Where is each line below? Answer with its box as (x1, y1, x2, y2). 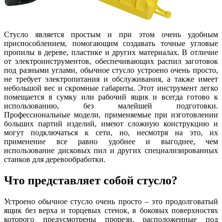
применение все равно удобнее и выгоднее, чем (4, 137, 218, 146)
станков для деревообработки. (4, 155, 106, 164)
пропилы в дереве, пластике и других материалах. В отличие (4, 48, 218, 56)
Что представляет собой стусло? (4, 173, 177, 187)
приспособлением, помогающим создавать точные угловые (4, 39, 218, 48)
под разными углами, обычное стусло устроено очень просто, (4, 65, 218, 74)
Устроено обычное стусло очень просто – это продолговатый (4, 197, 218, 206)
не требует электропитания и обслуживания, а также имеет (4, 74, 218, 83)
